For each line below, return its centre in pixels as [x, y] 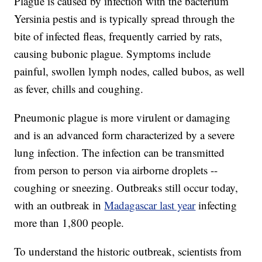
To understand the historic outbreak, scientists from [128, 251]
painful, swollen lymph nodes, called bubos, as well [130, 71]
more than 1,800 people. [69, 223]
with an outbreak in [59, 205]
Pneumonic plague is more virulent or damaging [123, 118]
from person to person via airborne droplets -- [116, 170]
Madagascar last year [150, 205]
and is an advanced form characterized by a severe [125, 135]
